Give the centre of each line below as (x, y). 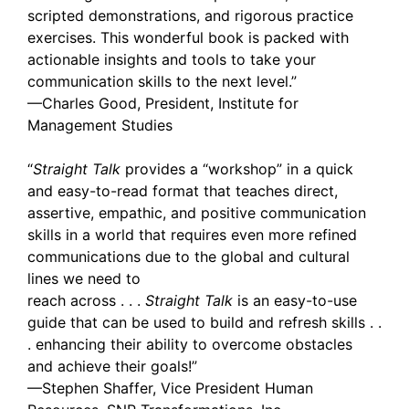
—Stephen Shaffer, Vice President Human (170, 388)
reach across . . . (86, 300)
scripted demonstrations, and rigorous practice (190, 16)
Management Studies (100, 125)
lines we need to (84, 278)
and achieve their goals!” (112, 366)
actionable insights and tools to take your (172, 59)
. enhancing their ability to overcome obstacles (190, 344)
